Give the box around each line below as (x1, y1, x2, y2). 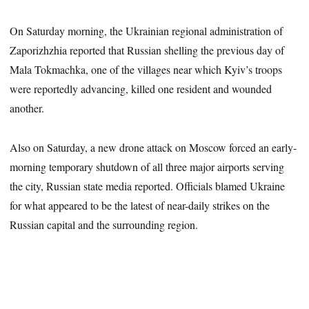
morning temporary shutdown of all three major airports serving (10, 159, 285, 175)
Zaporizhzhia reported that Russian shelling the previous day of (10, 43, 285, 58)
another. (10, 101, 45, 116)
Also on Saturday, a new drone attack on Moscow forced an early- (10, 140, 297, 155)
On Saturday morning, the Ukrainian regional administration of (10, 23, 283, 39)
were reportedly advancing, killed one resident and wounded (10, 81, 272, 97)
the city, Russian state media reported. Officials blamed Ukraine (10, 179, 286, 194)
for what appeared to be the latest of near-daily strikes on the (10, 198, 270, 213)
